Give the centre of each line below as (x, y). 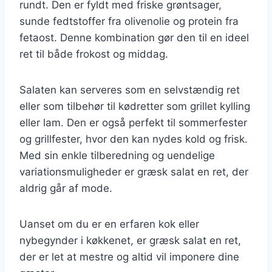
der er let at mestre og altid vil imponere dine (129, 257)
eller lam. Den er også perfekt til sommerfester (133, 122)
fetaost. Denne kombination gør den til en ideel (134, 37)
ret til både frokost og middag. (94, 54)
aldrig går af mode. (66, 188)
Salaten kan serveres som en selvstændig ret (130, 90)
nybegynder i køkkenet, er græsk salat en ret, (130, 240)
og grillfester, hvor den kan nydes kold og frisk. (134, 139)
